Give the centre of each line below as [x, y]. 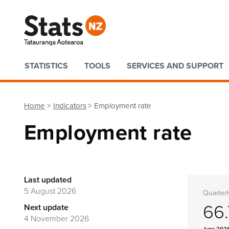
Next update [46, 207]
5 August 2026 [50, 191]
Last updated [48, 180]
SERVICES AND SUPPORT [175, 66]
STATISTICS [46, 66]
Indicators [70, 106]
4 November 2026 [56, 219]
